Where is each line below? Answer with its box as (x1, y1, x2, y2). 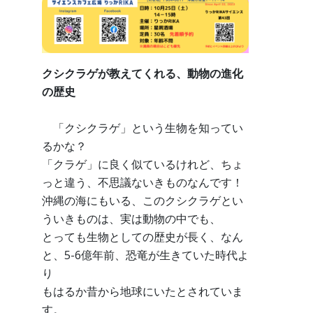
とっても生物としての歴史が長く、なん (42, 229, 243, 245)
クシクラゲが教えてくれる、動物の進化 (42, 66, 243, 82)
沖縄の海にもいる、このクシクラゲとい (42, 193, 243, 209)
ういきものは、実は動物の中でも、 (42, 211, 221, 227)
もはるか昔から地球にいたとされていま (42, 284, 243, 300)
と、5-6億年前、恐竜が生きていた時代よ (42, 247, 249, 263)
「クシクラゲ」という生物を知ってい (42, 120, 243, 136)
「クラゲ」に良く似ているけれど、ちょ (42, 156, 243, 173)
